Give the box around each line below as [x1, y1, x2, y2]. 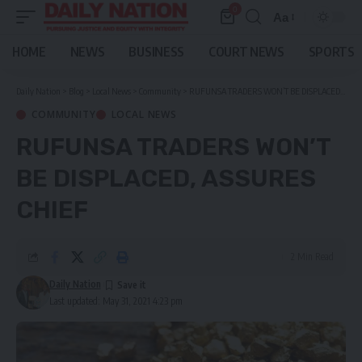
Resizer [272, 39, 314, 53]
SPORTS [308, 44, 355, 60]
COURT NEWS [208, 44, 284, 60]
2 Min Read [291, 250, 334, 263]
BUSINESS [128, 44, 184, 60]
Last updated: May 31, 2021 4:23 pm [48, 295, 183, 307]
